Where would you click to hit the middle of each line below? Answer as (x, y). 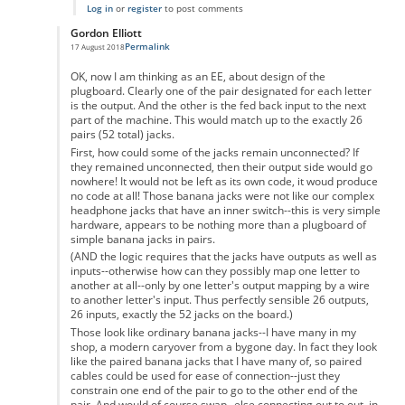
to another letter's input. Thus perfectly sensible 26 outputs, (219, 300)
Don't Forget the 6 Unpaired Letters (194, 55)
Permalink (147, 47)
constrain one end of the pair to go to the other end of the (214, 390)
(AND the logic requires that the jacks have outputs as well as (223, 257)
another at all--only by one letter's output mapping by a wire (220, 286)
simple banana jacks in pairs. (142, 239)
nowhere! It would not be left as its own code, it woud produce (224, 181)
